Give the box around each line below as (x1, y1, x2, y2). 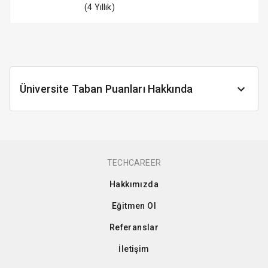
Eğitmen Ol (112, 201, 156, 211)
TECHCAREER (107, 158, 161, 167)
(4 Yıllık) (84, 2, 115, 12)
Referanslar (109, 223, 159, 232)
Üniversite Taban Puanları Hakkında (20, 83, 193, 95)
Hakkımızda (109, 179, 159, 189)
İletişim (118, 244, 150, 254)
